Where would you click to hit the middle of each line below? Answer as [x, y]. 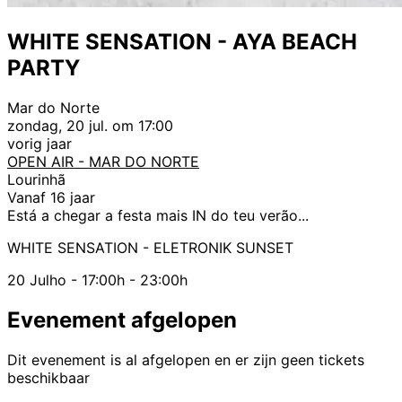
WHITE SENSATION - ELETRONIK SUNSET [150, 247]
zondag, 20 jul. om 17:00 [90, 125]
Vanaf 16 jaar [51, 197]
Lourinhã [36, 179]
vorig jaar [39, 143]
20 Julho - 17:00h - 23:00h [97, 280]
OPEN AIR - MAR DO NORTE [103, 161]
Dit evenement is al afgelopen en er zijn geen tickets [186, 359]
